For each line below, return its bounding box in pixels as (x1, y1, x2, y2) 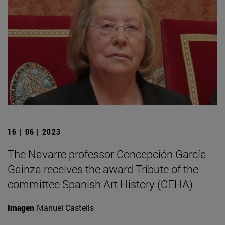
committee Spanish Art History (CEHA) (8, 177, 193, 192)
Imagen (8, 202, 34, 213)
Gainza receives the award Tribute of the (8, 162, 198, 177)
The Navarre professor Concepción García (8, 147, 206, 162)
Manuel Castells (37, 202, 94, 213)
